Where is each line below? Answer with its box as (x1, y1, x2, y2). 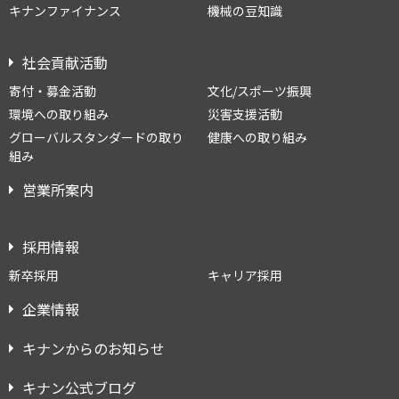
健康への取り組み (207, 128, 307, 146)
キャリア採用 (207, 266, 282, 284)
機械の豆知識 (207, 2, 282, 20)
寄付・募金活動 (9, 82, 96, 100)
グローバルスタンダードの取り (9, 128, 183, 146)
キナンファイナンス (9, 2, 121, 20)
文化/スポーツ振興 (207, 82, 312, 100)
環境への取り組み (9, 105, 109, 123)
